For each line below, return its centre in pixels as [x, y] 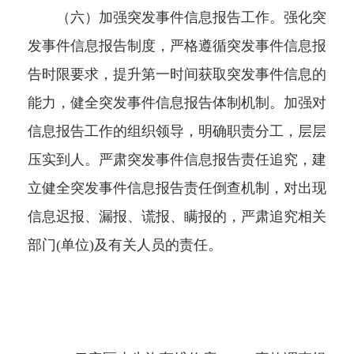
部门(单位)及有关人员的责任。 [125, 245]
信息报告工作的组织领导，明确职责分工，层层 [177, 132]
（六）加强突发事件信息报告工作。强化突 [177, 18]
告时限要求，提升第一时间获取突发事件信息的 [177, 75]
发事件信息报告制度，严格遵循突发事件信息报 [177, 46]
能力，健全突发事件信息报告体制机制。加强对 [177, 103]
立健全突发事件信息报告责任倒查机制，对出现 [177, 188]
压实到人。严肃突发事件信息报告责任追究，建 [177, 160]
